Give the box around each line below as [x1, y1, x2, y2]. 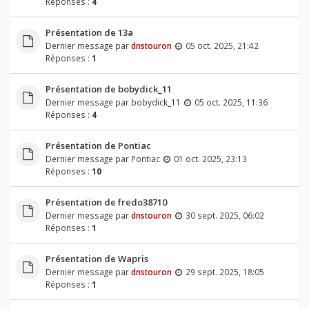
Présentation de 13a [45, 26, 133, 39]
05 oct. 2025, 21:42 [185, 40, 259, 52]
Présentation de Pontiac [45, 139, 151, 152]
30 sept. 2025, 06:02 [185, 210, 264, 221]
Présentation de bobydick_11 [45, 83, 172, 96]
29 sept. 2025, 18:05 [185, 266, 264, 278]
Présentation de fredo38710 [45, 196, 167, 209]
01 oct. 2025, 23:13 [173, 153, 247, 165]
